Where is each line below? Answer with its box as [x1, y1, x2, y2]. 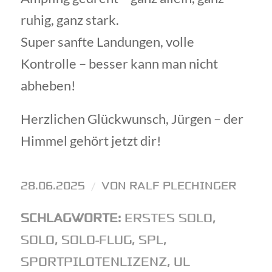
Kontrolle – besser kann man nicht [20, 55, 218, 72]
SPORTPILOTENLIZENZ [20, 253, 167, 270]
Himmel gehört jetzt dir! [20, 132, 161, 149]
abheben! [20, 77, 76, 94]
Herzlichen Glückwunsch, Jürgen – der [20, 110, 243, 127]
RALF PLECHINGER [129, 178, 236, 193]
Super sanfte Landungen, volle [20, 33, 194, 50]
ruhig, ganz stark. [20, 12, 119, 29]
